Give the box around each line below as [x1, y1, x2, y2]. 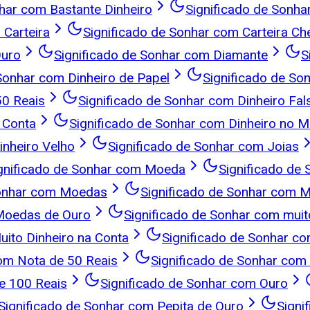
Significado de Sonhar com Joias [108, 138, 299, 154]
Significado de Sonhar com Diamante [54, 46, 268, 63]
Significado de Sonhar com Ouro [100, 275, 288, 291]
